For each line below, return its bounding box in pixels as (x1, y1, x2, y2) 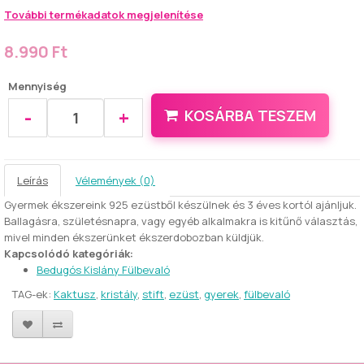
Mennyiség (8, 79, 67, 93)
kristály (101, 287, 137, 301)
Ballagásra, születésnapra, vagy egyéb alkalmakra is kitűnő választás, (4, 214, 357, 228)
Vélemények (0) (76, 173, 155, 188)
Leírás (17, 173, 48, 188)
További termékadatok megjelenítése (4, 7, 203, 22)
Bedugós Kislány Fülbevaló (37, 262, 170, 277)
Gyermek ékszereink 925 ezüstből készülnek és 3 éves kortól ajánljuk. (4, 197, 357, 212)
